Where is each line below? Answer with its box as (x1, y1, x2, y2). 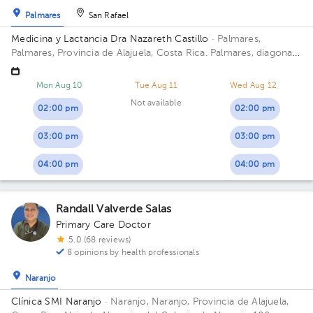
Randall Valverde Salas (56, 204, 172, 215)
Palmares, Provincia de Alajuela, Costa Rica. (11, 48, 210, 58)
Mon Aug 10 (36, 82, 83, 90)
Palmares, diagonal (210, 48, 295, 58)
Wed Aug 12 (230, 82, 277, 90)
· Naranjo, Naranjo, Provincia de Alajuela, (101, 297, 289, 307)
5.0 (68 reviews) (68, 236, 131, 245)
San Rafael (88, 12, 129, 21)
